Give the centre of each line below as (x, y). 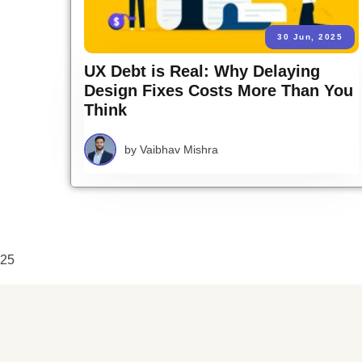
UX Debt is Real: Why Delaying (202, 71)
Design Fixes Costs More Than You (219, 90)
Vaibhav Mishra (179, 149)
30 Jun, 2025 (310, 36)
